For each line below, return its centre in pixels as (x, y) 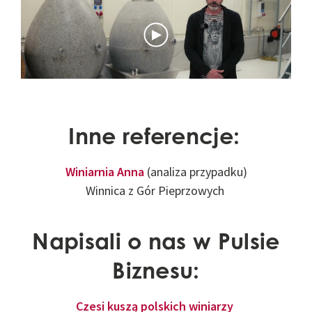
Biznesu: (156, 270)
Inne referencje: (154, 136)
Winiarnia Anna (106, 172)
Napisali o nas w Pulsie (156, 240)
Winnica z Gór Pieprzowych (156, 191)
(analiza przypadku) (197, 172)
